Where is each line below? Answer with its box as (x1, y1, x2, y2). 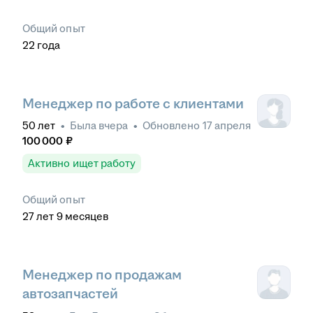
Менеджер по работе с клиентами (22, 96, 244, 112)
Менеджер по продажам (22, 268, 182, 283)
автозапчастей (22, 286, 118, 302)
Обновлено (142, 119, 203, 132)
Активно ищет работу (28, 157, 136, 170)
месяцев (64, 210, 109, 223)
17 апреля (202, 119, 252, 132)
